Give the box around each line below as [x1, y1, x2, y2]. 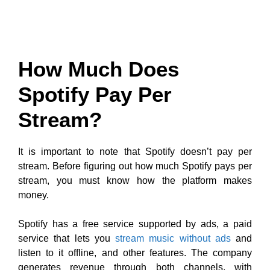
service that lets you [18, 233, 115, 243]
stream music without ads [115, 233, 231, 243]
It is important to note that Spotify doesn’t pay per [18, 146, 252, 157]
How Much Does [18, 57, 179, 81]
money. [18, 190, 49, 200]
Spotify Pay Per [18, 83, 172, 106]
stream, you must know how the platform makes [18, 175, 252, 186]
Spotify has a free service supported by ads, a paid [18, 219, 252, 229]
